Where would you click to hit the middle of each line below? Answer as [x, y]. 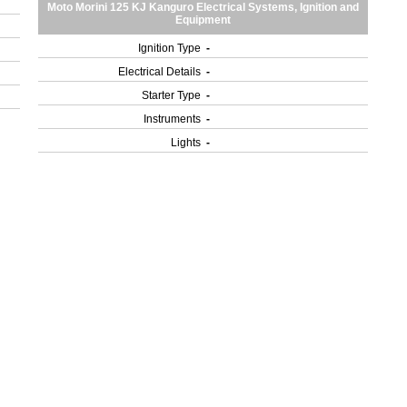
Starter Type [172, 95]
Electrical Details [160, 72]
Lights [186, 143]
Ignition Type [170, 48]
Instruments [173, 119]
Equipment [203, 20]
